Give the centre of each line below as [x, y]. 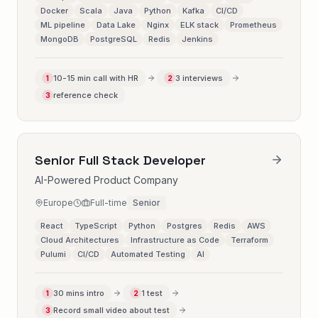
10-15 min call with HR [96, 78]
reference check [86, 95]
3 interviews [199, 78]
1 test [152, 293]
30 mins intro [79, 293]
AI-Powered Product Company [106, 180]
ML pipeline [63, 25]
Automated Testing [148, 254]
